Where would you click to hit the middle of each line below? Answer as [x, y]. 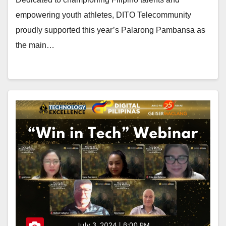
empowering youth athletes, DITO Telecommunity [103, 15]
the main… [35, 45]
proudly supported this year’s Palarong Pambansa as [110, 30]
